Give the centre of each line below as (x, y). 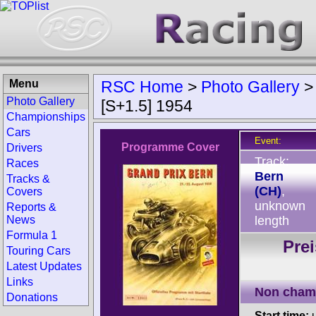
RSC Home (142, 87)
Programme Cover (170, 147)
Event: (268, 141)
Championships (46, 117)
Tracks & (28, 179)
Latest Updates (44, 266)
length (272, 221)
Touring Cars (38, 251)
